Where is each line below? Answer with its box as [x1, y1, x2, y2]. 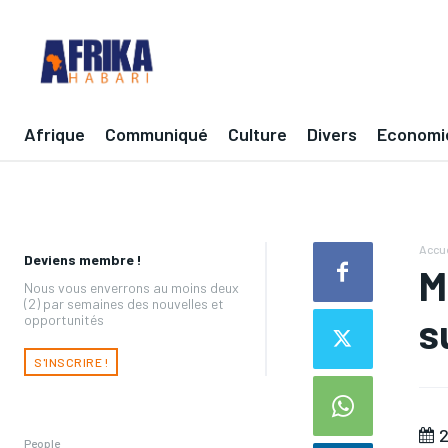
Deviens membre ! [24, 250, 142, 268]
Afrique [24, 123, 85, 146]
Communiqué [105, 123, 208, 146]
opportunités [24, 310, 104, 328]
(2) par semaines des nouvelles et [24, 294, 224, 312]
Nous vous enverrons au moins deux [24, 278, 239, 296]
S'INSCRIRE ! [34, 354, 108, 369]
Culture [228, 123, 287, 146]
